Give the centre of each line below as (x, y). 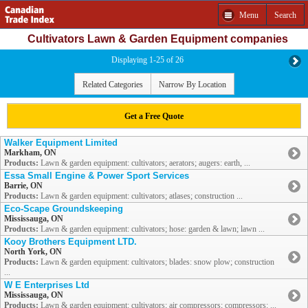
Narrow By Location (192, 84)
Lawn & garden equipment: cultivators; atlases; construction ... (141, 196)
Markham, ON (30, 153)
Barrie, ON (23, 186)
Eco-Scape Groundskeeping (64, 209)
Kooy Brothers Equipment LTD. (70, 242)
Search (285, 15)
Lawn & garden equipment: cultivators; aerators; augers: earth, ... (144, 163)
